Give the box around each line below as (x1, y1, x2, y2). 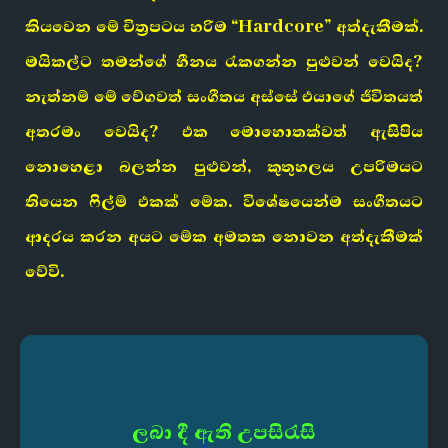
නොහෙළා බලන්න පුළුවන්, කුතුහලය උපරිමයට (25, 155, 423, 179)
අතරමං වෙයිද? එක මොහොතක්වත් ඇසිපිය (25, 120, 423, 144)
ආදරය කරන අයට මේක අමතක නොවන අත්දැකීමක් (25, 225, 423, 249)
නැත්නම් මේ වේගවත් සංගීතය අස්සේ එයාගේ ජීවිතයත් (25, 85, 423, 109)
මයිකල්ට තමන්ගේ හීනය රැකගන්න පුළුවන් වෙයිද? (25, 50, 423, 74)
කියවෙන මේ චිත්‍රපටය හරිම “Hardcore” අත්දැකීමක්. (25, 15, 423, 39)
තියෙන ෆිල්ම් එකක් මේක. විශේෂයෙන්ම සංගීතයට (25, 190, 423, 214)
